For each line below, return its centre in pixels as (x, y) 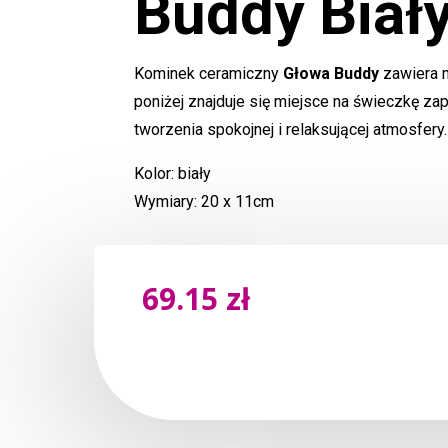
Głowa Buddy (331, 73)
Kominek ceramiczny (209, 73)
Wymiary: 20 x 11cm (204, 201)
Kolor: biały (173, 173)
